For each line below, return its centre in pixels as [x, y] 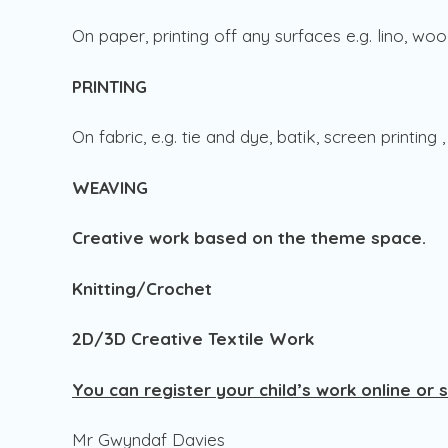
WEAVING [110, 187]
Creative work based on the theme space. [249, 238]
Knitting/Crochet [142, 288]
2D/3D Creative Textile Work [193, 339]
